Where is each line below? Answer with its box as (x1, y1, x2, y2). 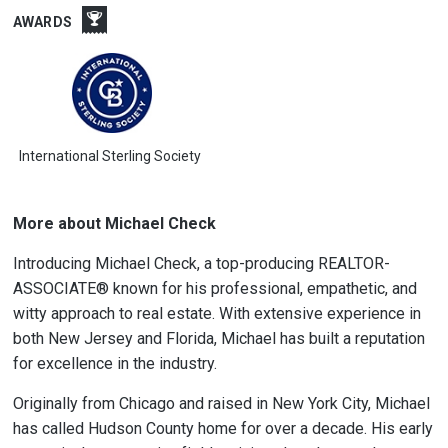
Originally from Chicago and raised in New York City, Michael (12, 394, 430, 413)
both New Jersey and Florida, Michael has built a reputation (12, 329, 425, 348)
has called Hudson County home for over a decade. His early (12, 419, 433, 438)
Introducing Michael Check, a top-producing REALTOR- (12, 254, 390, 273)
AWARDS (12, 14, 73, 30)
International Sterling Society (19, 148, 205, 164)
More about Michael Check (12, 214, 216, 233)
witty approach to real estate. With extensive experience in (12, 304, 421, 323)
